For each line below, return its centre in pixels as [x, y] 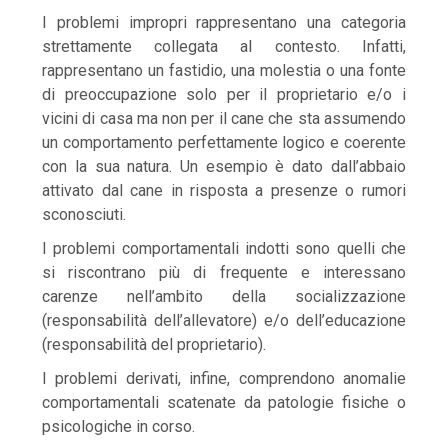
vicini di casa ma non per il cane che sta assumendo [224, 119]
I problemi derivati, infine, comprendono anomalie [224, 379]
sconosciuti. [84, 215]
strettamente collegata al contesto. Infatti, [224, 47]
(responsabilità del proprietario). [154, 345]
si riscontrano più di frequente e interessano [224, 273]
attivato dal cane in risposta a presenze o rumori [224, 191]
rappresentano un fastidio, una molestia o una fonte [224, 71]
